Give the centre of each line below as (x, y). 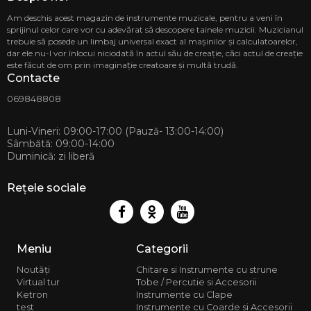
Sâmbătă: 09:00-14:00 (61, 144)
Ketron (32, 295)
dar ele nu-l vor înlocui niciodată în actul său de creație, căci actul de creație (155, 53)
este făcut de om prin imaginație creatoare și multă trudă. (123, 65)
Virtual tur (38, 282)
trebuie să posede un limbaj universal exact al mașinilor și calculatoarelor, (152, 41)
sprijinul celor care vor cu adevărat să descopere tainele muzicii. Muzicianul (155, 30)
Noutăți (33, 270)
